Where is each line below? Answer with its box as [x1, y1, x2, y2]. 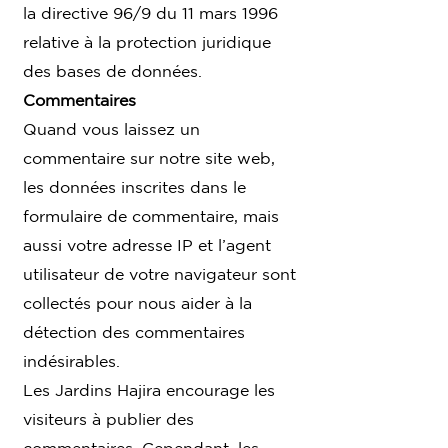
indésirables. [23, 351, 120, 370]
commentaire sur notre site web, [23, 148, 275, 167]
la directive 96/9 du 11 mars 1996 [23, 3, 278, 22]
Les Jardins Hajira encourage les [23, 380, 275, 399]
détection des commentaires [23, 322, 245, 341]
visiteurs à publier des [23, 409, 194, 428]
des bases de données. [23, 61, 202, 80]
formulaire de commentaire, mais [23, 206, 279, 225]
